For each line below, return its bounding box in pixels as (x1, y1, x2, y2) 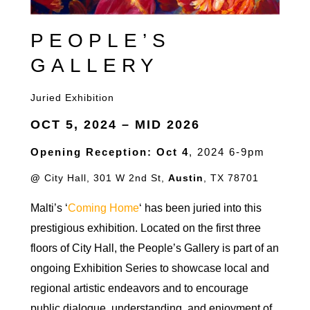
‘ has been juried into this (139, 201, 262, 214)
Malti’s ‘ (30, 201, 68, 214)
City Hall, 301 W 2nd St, (44, 172, 168, 183)
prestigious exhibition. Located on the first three (30, 221, 261, 234)
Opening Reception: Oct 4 (30, 145, 189, 158)
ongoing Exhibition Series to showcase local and (30, 262, 269, 274)
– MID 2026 (117, 117, 200, 131)
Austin (168, 172, 203, 183)
